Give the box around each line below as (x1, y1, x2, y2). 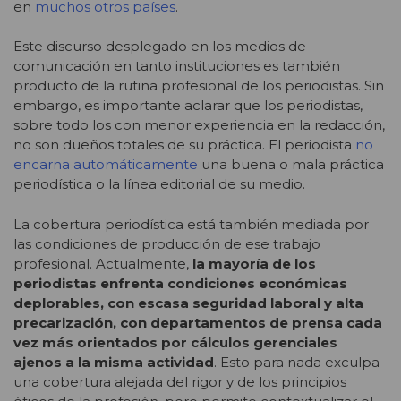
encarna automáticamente (13, 156, 198, 174)
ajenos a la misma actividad (13, 353, 214, 371)
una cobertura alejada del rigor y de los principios (13, 372, 346, 390)
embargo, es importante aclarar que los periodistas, (13, 97, 363, 115)
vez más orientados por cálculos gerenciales (13, 333, 337, 351)
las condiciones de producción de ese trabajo (13, 235, 320, 252)
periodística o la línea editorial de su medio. (13, 175, 305, 193)
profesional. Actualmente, (13, 254, 192, 272)
